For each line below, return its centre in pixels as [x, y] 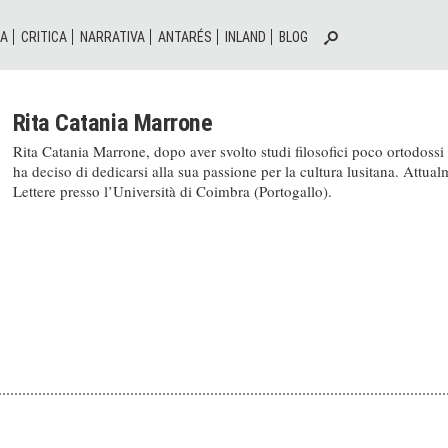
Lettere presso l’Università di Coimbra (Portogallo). [172, 191]
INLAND [245, 37]
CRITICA [44, 37]
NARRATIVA [112, 37]
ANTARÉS [185, 37]
